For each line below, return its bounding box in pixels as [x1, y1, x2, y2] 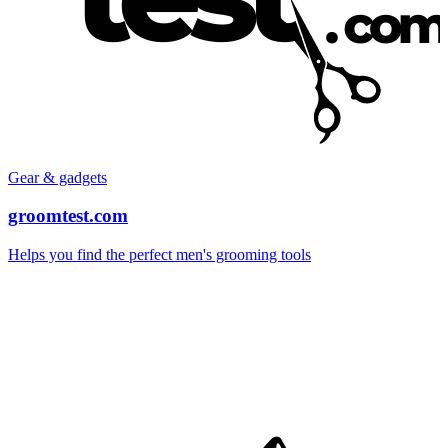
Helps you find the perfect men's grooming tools [8, 246, 311, 264]
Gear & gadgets [8, 168, 107, 186]
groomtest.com [8, 205, 128, 227]
